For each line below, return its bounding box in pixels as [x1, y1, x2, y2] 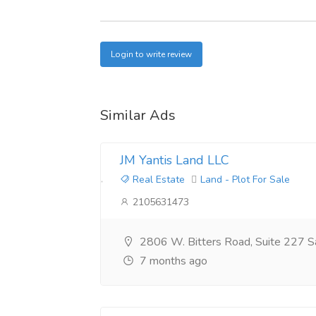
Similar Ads [100, 106, 176, 125]
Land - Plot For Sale [200, 173, 290, 186]
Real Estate [130, 173, 185, 186]
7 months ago [137, 253, 207, 269]
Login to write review [111, 49, 192, 61]
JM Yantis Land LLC [120, 152, 229, 169]
